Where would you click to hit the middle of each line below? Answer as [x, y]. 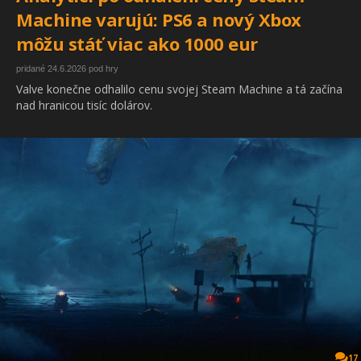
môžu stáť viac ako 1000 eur [137, 44]
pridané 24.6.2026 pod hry [67, 69]
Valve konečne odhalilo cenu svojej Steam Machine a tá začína [179, 89]
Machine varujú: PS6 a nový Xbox [159, 20]
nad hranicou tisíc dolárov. [84, 106]
